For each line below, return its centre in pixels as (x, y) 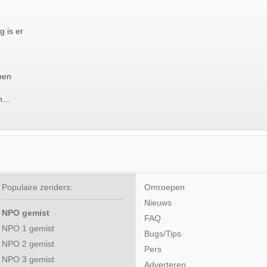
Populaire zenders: (37, 188)
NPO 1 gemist (28, 229)
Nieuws (158, 203)
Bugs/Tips (163, 234)
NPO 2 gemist (28, 244)
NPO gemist (26, 213)
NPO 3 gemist (28, 260)
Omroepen (164, 188)
